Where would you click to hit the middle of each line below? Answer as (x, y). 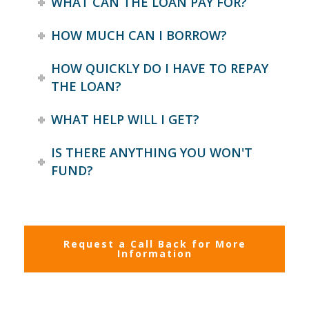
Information (154, 253)
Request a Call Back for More (154, 243)
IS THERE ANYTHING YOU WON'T (152, 152)
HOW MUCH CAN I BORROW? (139, 35)
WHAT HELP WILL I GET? (126, 119)
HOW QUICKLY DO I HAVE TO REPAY (160, 68)
